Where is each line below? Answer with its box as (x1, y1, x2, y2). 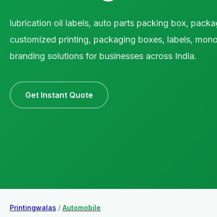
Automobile (62, 203, 101, 212)
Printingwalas (10, 203, 56, 212)
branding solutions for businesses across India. (10, 50, 197, 61)
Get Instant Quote (25, 90, 93, 100)
